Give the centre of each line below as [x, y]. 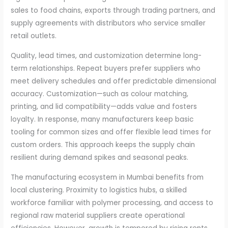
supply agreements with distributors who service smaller [108, 23]
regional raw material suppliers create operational [98, 215]
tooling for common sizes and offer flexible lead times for [111, 132]
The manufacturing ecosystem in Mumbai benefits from [107, 177]
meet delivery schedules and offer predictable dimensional [114, 81]
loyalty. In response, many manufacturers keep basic [102, 120]
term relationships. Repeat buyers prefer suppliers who [106, 69]
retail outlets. [34, 36]
